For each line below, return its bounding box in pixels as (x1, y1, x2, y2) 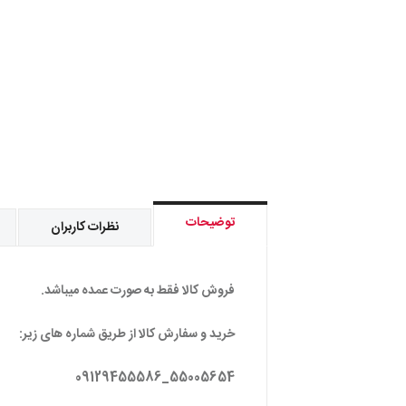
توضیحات (186, 212, 235, 234)
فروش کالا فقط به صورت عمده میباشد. (41, 280, 235, 302)
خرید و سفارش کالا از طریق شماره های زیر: (19, 324, 235, 345)
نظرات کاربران (51, 217, 119, 238)
